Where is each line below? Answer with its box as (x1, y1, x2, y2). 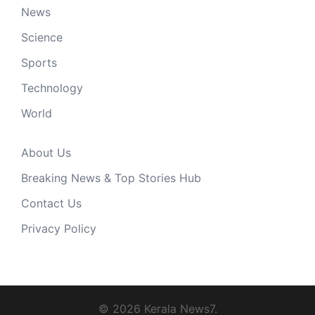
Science (21, 30, 63, 45)
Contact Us (21, 196, 82, 211)
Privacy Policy (21, 221, 96, 236)
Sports (21, 56, 57, 70)
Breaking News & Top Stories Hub (21, 171, 201, 186)
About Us (21, 146, 71, 160)
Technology (21, 81, 83, 96)
